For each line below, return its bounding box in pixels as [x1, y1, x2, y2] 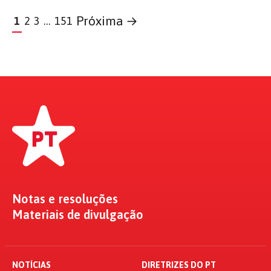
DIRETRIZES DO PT [142, 260, 216, 270]
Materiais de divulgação [12, 207, 143, 221]
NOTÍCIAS [12, 260, 51, 270]
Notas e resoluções [12, 192, 118, 206]
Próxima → [76, 14, 139, 28]
